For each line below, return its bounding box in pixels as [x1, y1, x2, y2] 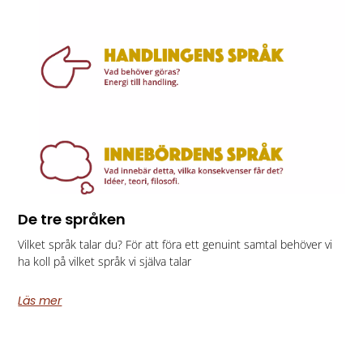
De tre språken [18, 209, 126, 230]
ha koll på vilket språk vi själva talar [18, 254, 192, 270]
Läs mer [18, 293, 62, 310]
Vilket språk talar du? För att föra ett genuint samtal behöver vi [18, 237, 333, 253]
